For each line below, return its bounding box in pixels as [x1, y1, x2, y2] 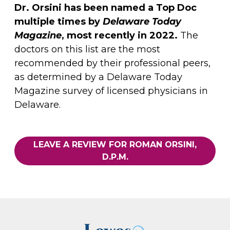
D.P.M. [102, 152, 128, 162]
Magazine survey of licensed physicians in [14, 85, 208, 97]
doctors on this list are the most [14, 44, 160, 55]
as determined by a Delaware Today [14, 71, 182, 83]
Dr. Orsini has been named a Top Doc [14, 2, 197, 14]
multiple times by [14, 16, 103, 28]
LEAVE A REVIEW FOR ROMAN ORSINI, [33, 140, 197, 150]
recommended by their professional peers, [14, 57, 210, 69]
